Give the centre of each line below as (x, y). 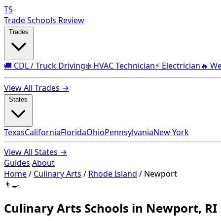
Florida (74, 132)
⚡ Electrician (178, 66)
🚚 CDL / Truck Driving (45, 66)
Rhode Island (113, 174)
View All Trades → (37, 88)
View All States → (36, 152)
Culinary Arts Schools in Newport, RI (110, 208)
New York (171, 132)
